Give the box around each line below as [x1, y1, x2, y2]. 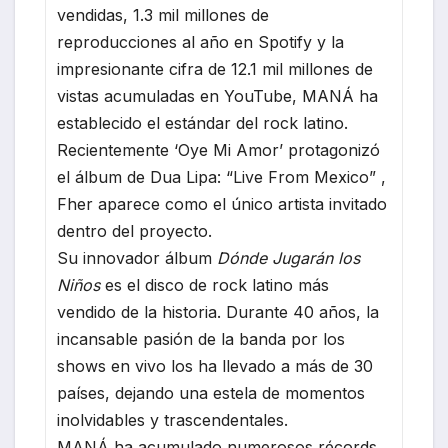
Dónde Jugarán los [217, 248, 361, 269]
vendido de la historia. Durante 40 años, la [57, 302, 380, 323]
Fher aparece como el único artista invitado [57, 194, 388, 215]
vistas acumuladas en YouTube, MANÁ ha [57, 86, 379, 107]
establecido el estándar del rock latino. [57, 113, 349, 134]
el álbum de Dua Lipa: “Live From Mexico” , [57, 167, 387, 188]
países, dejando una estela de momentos [57, 383, 366, 404]
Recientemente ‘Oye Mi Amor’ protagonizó [57, 140, 381, 161]
